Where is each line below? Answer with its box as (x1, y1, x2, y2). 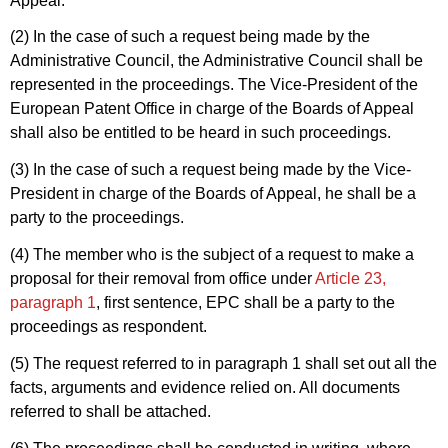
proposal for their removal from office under (10, 269, 315, 287)
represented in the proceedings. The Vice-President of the (10, 76, 418, 94)
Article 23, (315, 269, 386, 287)
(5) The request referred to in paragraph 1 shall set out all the (10, 354, 437, 372)
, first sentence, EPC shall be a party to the (96, 293, 395, 311)
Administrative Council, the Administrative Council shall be (10, 52, 423, 70)
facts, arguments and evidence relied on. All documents (10, 378, 400, 396)
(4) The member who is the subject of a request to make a (10, 245, 414, 263)
